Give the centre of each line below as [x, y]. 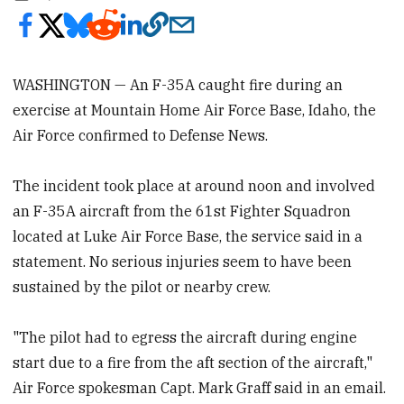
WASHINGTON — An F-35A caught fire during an [178, 84]
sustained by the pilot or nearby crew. [142, 286]
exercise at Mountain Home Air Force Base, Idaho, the [195, 110]
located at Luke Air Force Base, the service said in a [188, 236]
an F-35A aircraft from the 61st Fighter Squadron [182, 211]
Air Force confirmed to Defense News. [141, 135]
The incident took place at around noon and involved [194, 185]
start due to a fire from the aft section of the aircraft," [193, 362]
